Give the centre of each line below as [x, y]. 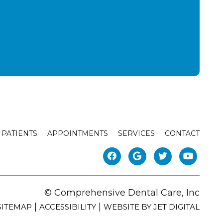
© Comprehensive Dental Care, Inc [122, 192]
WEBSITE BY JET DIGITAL [151, 207]
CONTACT [182, 133]
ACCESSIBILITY [67, 207]
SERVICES [136, 133]
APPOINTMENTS [77, 133]
